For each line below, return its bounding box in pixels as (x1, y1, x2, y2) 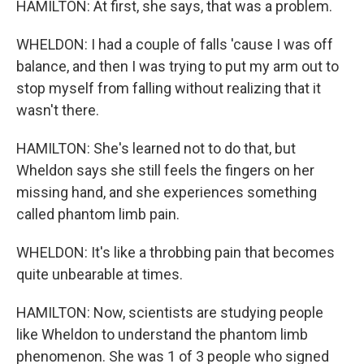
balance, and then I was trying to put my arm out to (16, 58, 339, 75)
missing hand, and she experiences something (16, 184, 317, 201)
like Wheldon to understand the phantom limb (16, 326, 308, 343)
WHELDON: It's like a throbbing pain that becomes (16, 244, 335, 261)
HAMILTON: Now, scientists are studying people (16, 304, 323, 321)
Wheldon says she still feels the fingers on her (16, 162, 314, 179)
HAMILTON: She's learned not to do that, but (16, 140, 296, 157)
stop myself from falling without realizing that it (16, 80, 321, 97)
